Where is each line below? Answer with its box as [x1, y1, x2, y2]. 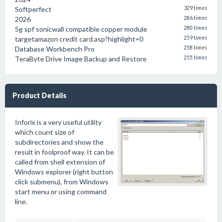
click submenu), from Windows [15, 177, 109, 186]
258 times [184, 45, 207, 51]
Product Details [12, 91, 66, 100]
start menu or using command [15, 187, 107, 196]
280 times [184, 25, 207, 31]
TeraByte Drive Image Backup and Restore [15, 55, 147, 63]
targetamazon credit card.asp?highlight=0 [15, 35, 143, 43]
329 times [184, 5, 207, 11]
